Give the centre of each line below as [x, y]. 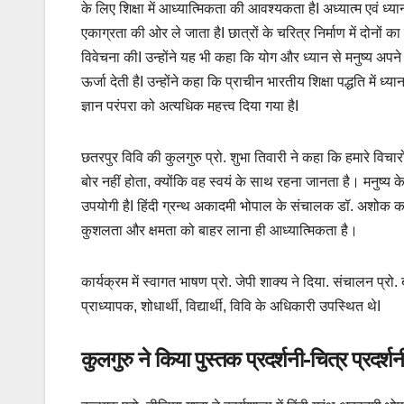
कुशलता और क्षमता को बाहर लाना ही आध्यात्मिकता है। [221, 231]
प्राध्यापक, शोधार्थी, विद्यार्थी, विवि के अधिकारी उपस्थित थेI [236, 307]
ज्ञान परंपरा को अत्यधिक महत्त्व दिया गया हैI [190, 106]
